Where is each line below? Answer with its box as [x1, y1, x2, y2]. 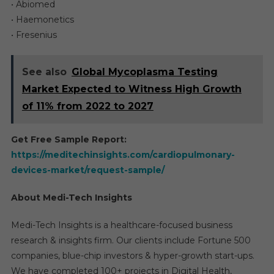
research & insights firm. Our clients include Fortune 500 [10, 234, 251, 246]
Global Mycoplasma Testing [71, 65, 218, 78]
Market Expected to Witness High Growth [21, 83, 242, 95]
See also [21, 65, 67, 78]
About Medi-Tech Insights [10, 191, 132, 203]
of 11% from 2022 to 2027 [21, 100, 154, 112]
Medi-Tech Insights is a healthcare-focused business [10, 219, 232, 231]
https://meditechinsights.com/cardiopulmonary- [10, 149, 235, 160]
